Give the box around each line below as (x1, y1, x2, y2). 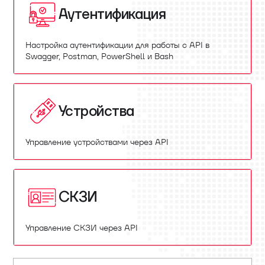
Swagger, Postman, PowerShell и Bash (25, 51, 173, 62)
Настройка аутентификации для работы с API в (25, 40, 209, 50)
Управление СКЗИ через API (25, 222, 138, 233)
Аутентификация (59, 5, 166, 24)
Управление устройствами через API (25, 137, 169, 147)
